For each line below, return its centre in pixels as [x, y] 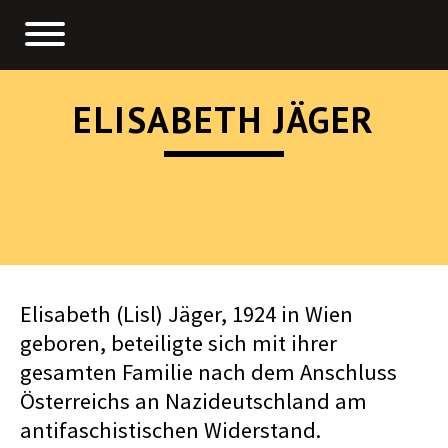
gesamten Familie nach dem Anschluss [208, 372]
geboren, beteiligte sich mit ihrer [178, 343]
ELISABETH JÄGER [224, 119]
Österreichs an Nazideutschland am [193, 401]
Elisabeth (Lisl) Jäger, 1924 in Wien [186, 314]
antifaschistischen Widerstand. [170, 430]
